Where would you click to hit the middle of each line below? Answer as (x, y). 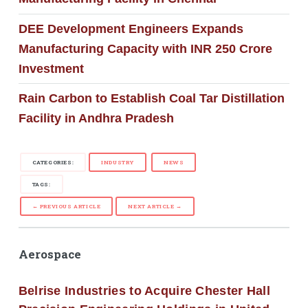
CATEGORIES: (53, 163)
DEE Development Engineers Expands (131, 29)
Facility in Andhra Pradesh (96, 118)
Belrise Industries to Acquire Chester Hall (144, 290)
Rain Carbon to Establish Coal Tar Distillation (151, 98)
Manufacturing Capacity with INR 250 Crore (145, 48)
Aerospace (49, 255)
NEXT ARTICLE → (155, 207)
